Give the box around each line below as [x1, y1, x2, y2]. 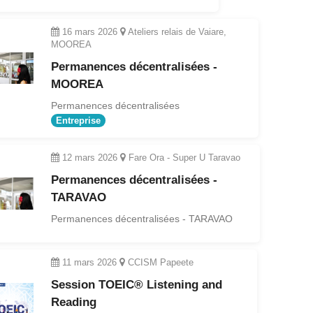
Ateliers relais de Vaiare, [125, 27, 226, 38]
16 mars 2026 [61, 27, 117, 38]
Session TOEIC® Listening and [50, 278, 222, 292]
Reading [50, 296, 96, 310]
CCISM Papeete [124, 257, 194, 268]
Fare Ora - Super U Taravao [126, 152, 241, 163]
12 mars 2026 [62, 152, 118, 163]
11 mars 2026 [61, 257, 117, 268]
